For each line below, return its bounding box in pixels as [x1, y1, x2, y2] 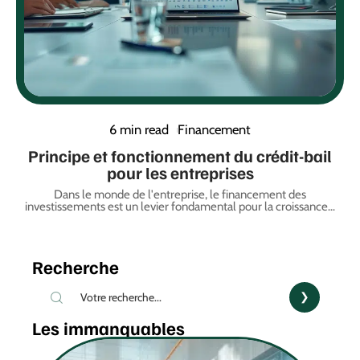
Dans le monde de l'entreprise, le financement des [54, 187, 306, 202]
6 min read [109, 121, 170, 138]
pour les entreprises [106, 162, 254, 184]
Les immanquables [32, 317, 185, 340]
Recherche [32, 256, 119, 279]
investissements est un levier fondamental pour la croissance [25, 199, 328, 215]
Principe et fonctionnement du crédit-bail [28, 145, 332, 167]
